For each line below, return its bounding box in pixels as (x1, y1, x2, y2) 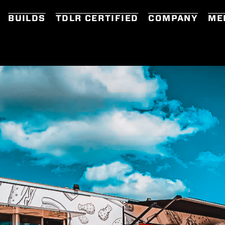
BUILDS (8, 13, 46, 23)
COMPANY (148, 13, 198, 23)
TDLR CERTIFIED (55, 13, 139, 23)
